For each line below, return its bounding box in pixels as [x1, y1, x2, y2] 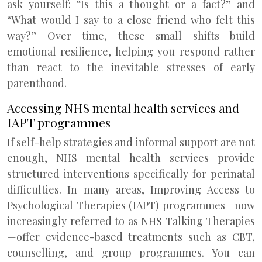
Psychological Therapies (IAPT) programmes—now [7, 198, 255, 212]
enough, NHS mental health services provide [7, 151, 255, 165]
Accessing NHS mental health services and [7, 99, 239, 116]
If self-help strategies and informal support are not [7, 135, 255, 149]
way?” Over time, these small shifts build [7, 29, 255, 43]
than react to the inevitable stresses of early [7, 60, 255, 74]
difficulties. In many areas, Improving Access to [7, 182, 255, 196]
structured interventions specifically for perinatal [7, 167, 255, 181]
